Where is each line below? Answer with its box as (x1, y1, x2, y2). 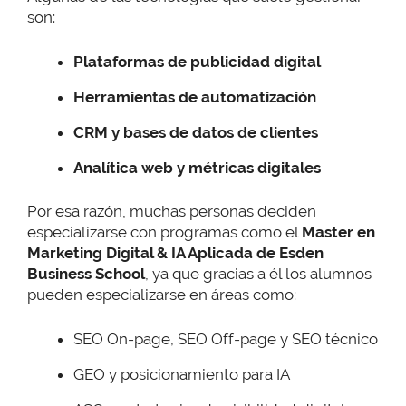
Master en (302, 223, 375, 242)
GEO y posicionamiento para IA (73, 364, 290, 383)
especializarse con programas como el (27, 223, 302, 242)
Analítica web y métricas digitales (73, 158, 321, 177)
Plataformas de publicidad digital (73, 52, 321, 71)
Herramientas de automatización (73, 87, 316, 106)
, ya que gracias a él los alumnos (145, 265, 372, 284)
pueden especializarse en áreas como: (27, 285, 296, 304)
